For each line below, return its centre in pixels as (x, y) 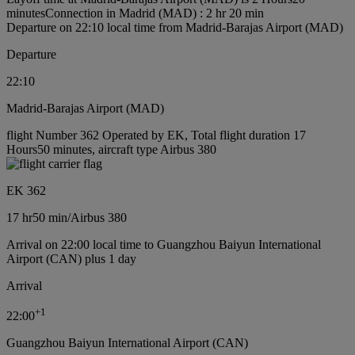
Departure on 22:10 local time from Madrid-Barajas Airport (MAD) (175, 28)
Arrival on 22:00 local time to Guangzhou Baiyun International (164, 245)
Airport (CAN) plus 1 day (71, 259)
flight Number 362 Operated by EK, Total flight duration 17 (156, 136)
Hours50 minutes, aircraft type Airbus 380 (111, 150)
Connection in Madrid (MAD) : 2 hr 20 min (155, 13)
